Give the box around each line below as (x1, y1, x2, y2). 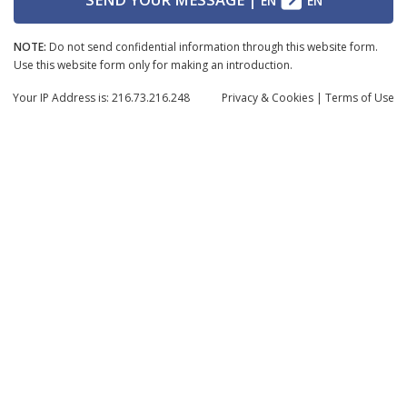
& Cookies (261, 89, 313, 105)
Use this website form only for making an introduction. (14, 56, 293, 73)
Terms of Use (325, 89, 394, 105)
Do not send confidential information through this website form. (46, 38, 381, 55)
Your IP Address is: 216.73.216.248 (13, 89, 190, 105)
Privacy (222, 89, 261, 105)
